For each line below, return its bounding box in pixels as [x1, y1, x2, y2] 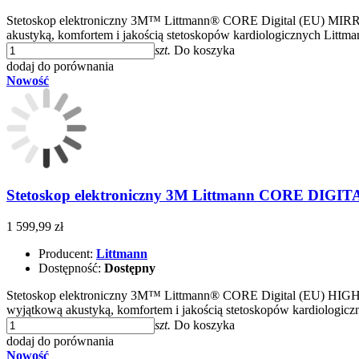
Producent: [38, 246, 96, 260]
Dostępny [104, 260, 155, 275]
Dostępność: [38, 260, 104, 275]
